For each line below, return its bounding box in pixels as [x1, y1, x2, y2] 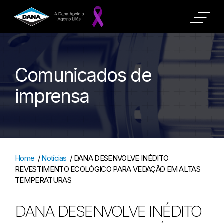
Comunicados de [15, 63, 151, 86]
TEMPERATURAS [15, 175, 71, 185]
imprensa [15, 84, 89, 107]
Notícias [41, 153, 67, 163]
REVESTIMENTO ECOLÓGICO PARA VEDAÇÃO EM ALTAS [15, 164, 201, 174]
